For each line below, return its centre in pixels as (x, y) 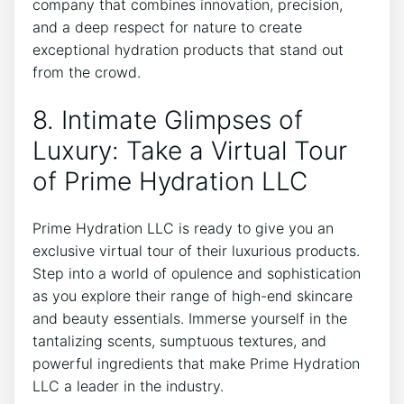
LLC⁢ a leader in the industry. (128, 386)
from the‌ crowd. (87, 72)
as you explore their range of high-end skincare (193, 296)
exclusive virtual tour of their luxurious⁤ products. (196, 251)
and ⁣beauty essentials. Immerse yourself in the (190, 319)
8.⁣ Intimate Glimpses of (168, 119)
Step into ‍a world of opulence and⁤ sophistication (197, 274)
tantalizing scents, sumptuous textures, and (179, 341)
